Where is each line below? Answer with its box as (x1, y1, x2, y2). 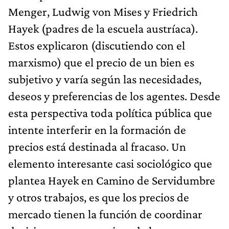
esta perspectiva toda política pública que (8, 105, 212, 120)
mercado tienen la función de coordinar (8, 207, 202, 221)
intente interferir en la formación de (8, 122, 186, 136)
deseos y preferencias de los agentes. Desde (8, 88, 220, 103)
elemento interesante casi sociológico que (8, 156, 212, 170)
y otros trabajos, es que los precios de (8, 190, 189, 204)
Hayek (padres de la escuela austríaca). (8, 21, 198, 35)
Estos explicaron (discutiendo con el (8, 38, 185, 52)
